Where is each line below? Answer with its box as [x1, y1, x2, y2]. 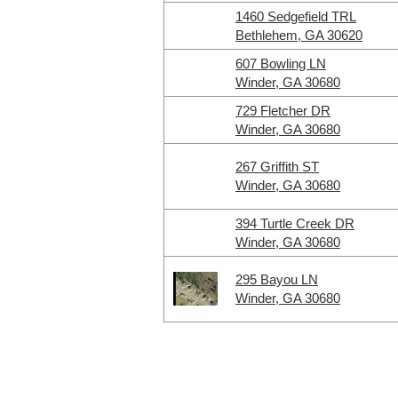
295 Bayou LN [235, 272, 318, 287]
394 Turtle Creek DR [235, 216, 354, 231]
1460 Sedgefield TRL [235, 9, 356, 24]
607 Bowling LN [235, 56, 326, 71]
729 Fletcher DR [235, 103, 330, 118]
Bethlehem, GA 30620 [235, 28, 362, 43]
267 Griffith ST [235, 159, 319, 174]
